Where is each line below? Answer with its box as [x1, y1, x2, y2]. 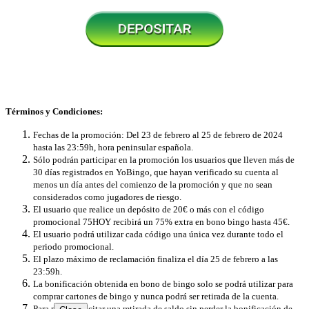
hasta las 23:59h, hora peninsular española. [33, 141, 195, 152]
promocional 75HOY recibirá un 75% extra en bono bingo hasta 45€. [33, 216, 290, 227]
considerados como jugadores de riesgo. [33, 191, 181, 202]
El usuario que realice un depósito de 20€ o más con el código [33, 203, 264, 215]
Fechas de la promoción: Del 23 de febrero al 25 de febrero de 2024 [33, 129, 283, 140]
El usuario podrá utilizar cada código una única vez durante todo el [33, 228, 283, 239]
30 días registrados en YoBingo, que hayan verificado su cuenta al [33, 166, 279, 177]
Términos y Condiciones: [6, 106, 103, 117]
